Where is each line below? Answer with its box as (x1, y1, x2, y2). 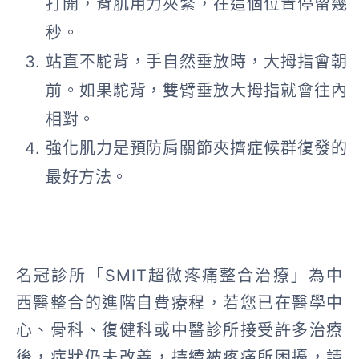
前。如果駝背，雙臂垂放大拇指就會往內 (46, 80, 347, 100)
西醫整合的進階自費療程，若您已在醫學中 (15, 292, 344, 313)
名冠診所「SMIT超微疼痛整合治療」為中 (15, 265, 344, 285)
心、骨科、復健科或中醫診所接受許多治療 (15, 320, 344, 340)
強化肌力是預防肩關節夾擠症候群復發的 (46, 138, 347, 158)
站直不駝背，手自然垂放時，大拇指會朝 (46, 51, 347, 71)
